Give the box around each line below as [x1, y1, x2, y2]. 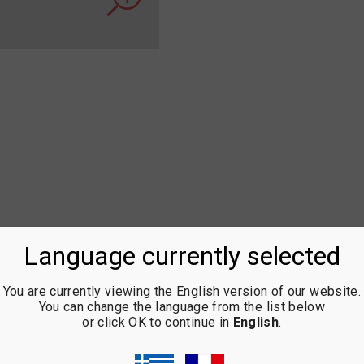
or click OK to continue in [82, 314, 233, 330]
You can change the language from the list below [38, 299, 326, 314]
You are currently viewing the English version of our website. [2, 284, 361, 299]
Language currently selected [23, 240, 340, 271]
